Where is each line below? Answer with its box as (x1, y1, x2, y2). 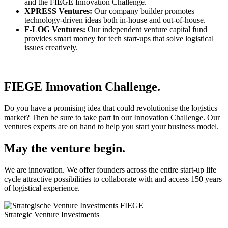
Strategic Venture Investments (4, 210, 99, 219)
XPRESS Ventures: (24, 7, 94, 16)
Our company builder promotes (94, 7, 194, 16)
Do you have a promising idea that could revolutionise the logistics (4, 104, 217, 113)
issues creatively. (24, 43, 78, 52)
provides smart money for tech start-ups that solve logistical (24, 34, 214, 43)
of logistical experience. (4, 184, 80, 193)
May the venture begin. (4, 141, 125, 155)
